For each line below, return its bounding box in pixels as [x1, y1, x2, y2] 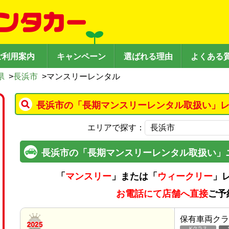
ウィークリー [157, 171, 213, 181]
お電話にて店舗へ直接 [116, 189, 208, 199]
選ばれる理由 [123, 52, 173, 61]
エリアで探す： [87, 123, 145, 132]
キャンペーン [56, 52, 106, 61]
